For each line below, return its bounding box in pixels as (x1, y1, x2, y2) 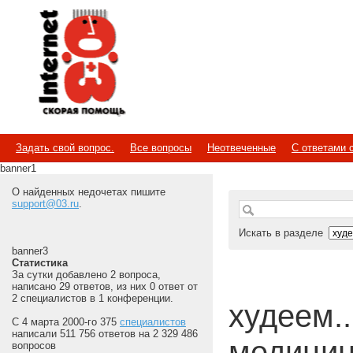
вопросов (12, 340, 56, 351)
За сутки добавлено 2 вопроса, (12, 269, 161, 281)
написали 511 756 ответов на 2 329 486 (12, 328, 198, 340)
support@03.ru (12, 198, 79, 210)
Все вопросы (130, 142, 191, 154)
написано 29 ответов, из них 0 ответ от (12, 281, 198, 292)
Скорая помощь (38, 72, 134, 87)
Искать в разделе (239, 227, 326, 239)
